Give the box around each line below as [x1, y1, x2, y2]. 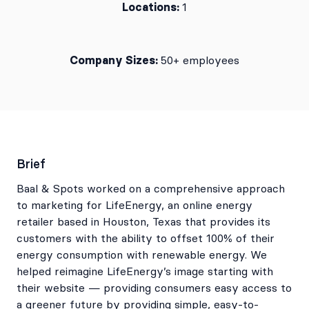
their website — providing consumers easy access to [17, 281, 292, 295]
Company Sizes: [70, 53, 161, 68]
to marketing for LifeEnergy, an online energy [17, 199, 252, 212]
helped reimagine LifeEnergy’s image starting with [17, 265, 273, 279]
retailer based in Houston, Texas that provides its [17, 215, 270, 229]
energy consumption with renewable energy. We [17, 248, 267, 262]
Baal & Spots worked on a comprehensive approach [17, 182, 285, 196]
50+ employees [161, 54, 239, 68]
